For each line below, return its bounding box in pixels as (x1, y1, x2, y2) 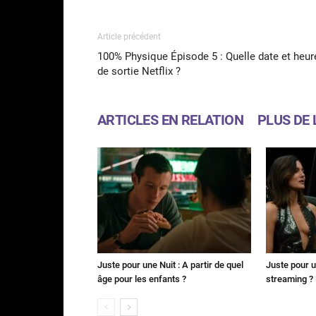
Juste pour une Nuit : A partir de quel (97, 259, 243, 270)
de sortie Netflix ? (97, 64, 181, 78)
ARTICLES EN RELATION (97, 111, 243, 128)
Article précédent (97, 31, 161, 42)
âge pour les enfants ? (97, 273, 186, 284)
